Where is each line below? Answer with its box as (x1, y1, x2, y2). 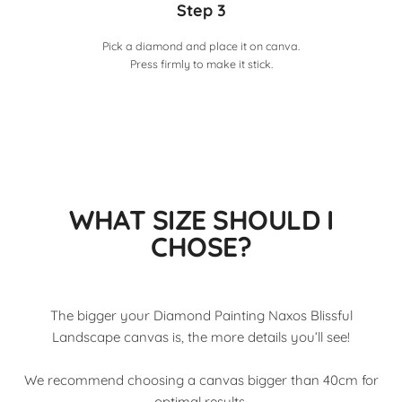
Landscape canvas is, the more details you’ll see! (52, 328, 350, 346)
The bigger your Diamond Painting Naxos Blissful (49, 307, 353, 325)
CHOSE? (151, 230, 251, 265)
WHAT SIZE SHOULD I (69, 203, 333, 238)
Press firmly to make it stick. (129, 56, 273, 71)
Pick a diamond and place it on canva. (102, 38, 300, 53)
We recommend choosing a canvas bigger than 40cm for (23, 371, 379, 389)
